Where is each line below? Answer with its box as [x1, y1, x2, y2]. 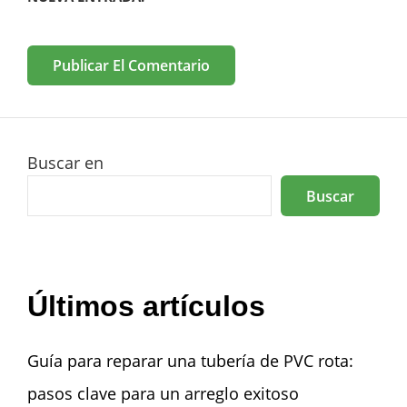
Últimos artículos [27, 290, 265, 323]
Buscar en [27, 152, 104, 174]
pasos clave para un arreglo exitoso [27, 382, 299, 405]
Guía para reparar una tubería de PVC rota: [27, 350, 353, 372]
